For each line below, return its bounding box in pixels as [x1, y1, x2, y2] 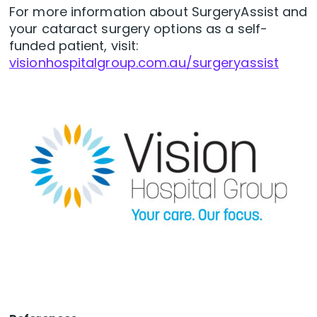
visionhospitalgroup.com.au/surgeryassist [9, 54, 279, 72]
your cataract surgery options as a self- [9, 20, 268, 38]
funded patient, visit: [9, 37, 139, 55]
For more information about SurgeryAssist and [9, 3, 308, 21]
